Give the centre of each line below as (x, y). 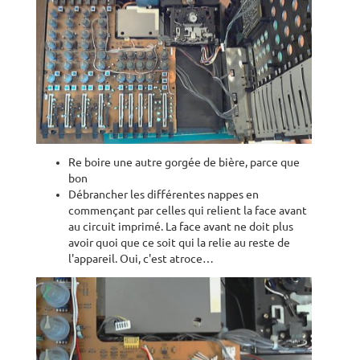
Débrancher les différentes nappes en (164, 195)
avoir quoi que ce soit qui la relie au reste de (179, 243)
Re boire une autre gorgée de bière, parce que (184, 163)
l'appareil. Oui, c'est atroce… (141, 259)
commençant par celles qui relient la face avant (188, 211)
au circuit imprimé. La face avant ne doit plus (181, 227)
